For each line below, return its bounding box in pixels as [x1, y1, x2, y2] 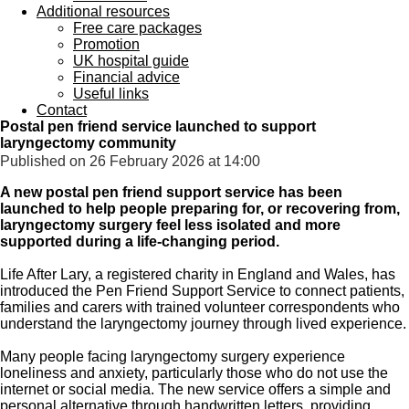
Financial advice [73, 69, 180, 85]
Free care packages [73, 20, 202, 36]
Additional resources [37, 4, 170, 19]
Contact [37, 102, 87, 118]
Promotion [73, 37, 140, 52]
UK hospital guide [73, 53, 189, 68]
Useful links [73, 86, 149, 101]
